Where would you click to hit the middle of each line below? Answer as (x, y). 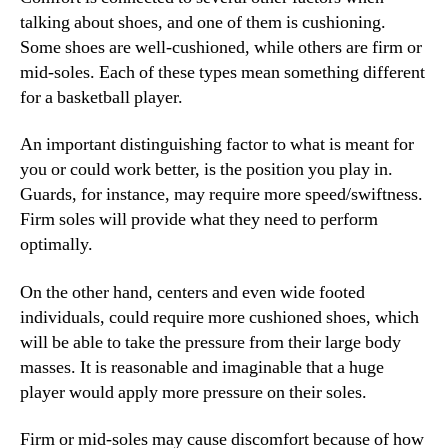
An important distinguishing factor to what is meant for (217, 145)
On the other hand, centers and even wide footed (192, 292)
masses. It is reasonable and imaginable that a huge (202, 367)
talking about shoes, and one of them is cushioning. (203, 22)
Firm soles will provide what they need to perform (199, 220)
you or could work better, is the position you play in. (206, 170)
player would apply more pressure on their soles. (193, 392)
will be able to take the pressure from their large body (210, 342)
